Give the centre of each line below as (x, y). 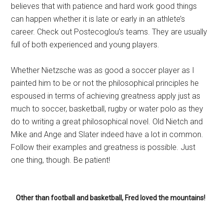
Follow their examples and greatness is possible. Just (103, 147)
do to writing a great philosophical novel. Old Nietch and (107, 122)
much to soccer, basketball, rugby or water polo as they (107, 109)
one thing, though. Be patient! (61, 160)
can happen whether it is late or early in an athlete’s (98, 19)
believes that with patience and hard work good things (104, 6)
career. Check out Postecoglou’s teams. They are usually (109, 32)
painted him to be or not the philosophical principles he (105, 83)
